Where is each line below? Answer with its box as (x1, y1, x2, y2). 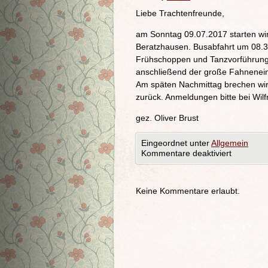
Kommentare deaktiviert (141, 148, 232, 158)
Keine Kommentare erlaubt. (136, 186, 240, 196)
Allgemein (211, 138, 248, 148)
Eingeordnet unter (141, 138, 211, 148)
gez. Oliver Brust (136, 113, 199, 123)
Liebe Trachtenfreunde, (136, 8, 224, 18)
